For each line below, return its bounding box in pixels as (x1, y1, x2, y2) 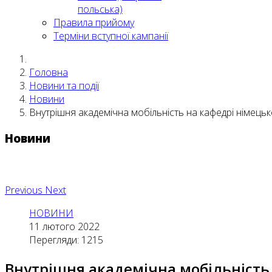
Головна (29, 66, 68, 79)
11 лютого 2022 (29, 220, 100, 234)
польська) (78, 2, 123, 16)
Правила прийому (53, 16, 134, 29)
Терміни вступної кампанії (53, 29, 168, 42)
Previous (5, 183, 42, 197)
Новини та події (29, 79, 99, 92)
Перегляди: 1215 (29, 233, 103, 247)
